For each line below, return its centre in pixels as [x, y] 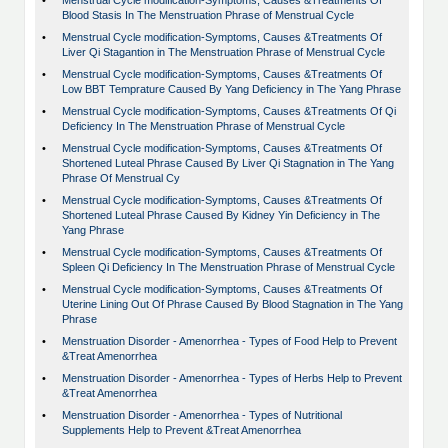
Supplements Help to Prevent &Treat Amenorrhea [181, 430]
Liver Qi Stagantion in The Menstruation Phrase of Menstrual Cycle [223, 52]
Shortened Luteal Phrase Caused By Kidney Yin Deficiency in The [221, 215]
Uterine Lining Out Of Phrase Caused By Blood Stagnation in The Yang [232, 304]
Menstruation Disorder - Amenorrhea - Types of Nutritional [202, 415]
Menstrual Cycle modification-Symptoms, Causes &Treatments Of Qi [229, 111]
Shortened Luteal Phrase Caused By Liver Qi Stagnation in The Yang [228, 163]
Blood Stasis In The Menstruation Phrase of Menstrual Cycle [208, 15]
